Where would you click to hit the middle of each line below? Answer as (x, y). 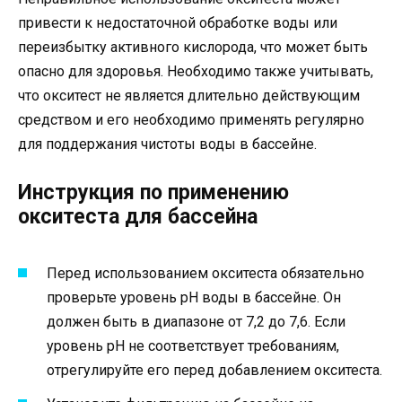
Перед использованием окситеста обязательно (205, 273)
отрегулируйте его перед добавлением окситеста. (214, 370)
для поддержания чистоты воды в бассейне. (167, 144)
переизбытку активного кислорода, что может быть (193, 48)
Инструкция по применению (153, 193)
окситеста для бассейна (138, 217)
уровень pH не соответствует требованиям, (193, 345)
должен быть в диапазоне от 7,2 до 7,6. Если (196, 321)
